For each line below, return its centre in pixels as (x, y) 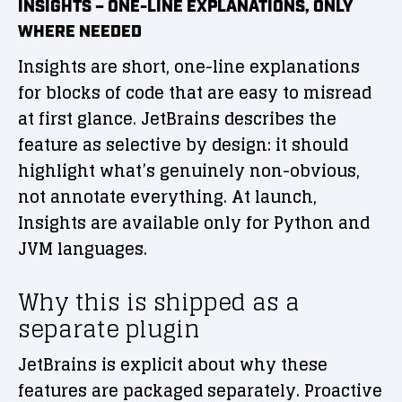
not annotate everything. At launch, (167, 197)
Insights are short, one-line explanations (189, 67)
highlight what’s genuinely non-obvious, (189, 171)
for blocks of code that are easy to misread (195, 93)
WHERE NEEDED (80, 33)
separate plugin (109, 329)
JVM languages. (83, 249)
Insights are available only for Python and (194, 223)
